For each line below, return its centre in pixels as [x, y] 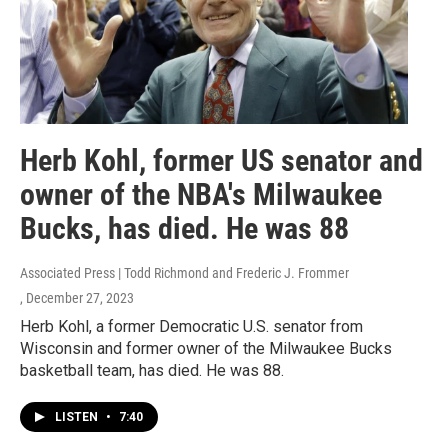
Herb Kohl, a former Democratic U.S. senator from [191, 327]
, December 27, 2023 [77, 298]
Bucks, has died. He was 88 [184, 229]
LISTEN [78, 417]
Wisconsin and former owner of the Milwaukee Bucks [206, 349]
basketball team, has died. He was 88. [152, 371]
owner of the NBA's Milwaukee [201, 195]
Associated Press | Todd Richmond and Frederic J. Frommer [184, 273]
